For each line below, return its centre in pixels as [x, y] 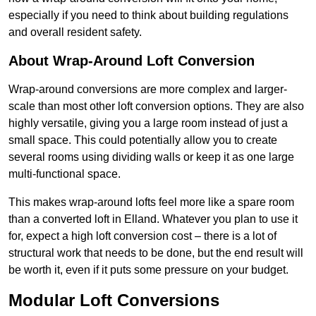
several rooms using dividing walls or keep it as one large [151, 157]
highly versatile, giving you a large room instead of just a [148, 123]
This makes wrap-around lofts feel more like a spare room [151, 202]
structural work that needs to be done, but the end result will [156, 253]
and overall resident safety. [75, 32]
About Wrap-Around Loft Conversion [132, 61]
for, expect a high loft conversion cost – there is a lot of [142, 236]
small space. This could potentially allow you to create [143, 140]
